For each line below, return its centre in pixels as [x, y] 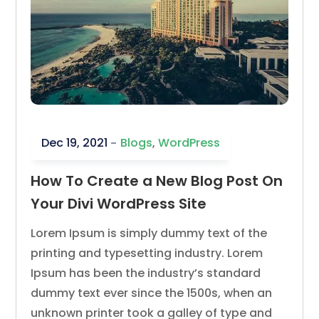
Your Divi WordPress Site [119, 204]
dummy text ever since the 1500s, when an [152, 293]
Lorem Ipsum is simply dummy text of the [149, 234]
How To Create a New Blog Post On [157, 181]
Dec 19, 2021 [75, 143]
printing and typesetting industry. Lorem [147, 253]
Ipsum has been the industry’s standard [146, 273]
